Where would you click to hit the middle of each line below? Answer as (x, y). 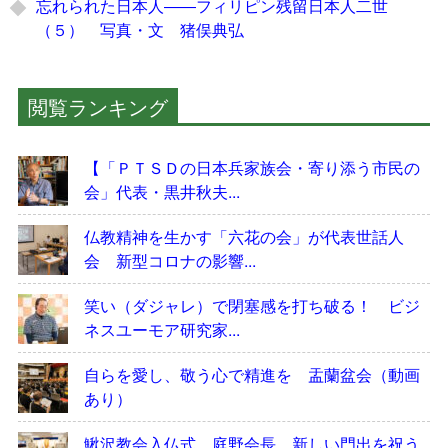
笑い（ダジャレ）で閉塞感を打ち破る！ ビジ (251, 306)
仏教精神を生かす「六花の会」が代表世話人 (243, 237)
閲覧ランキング (97, 107)
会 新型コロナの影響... (169, 261)
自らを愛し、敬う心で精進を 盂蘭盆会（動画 (251, 375)
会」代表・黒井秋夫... (161, 192)
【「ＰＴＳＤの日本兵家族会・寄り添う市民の (251, 168)
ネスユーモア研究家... (161, 330)
